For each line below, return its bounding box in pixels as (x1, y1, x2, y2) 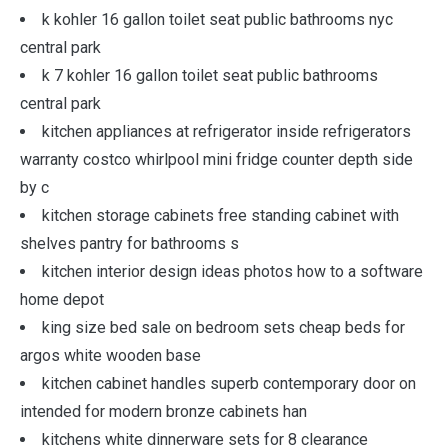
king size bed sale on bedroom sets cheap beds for (42, 318, 405, 337)
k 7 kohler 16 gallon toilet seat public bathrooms (42, 66, 378, 85)
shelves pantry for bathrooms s (20, 234, 239, 253)
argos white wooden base (20, 346, 201, 365)
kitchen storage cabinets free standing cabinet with (42, 206, 399, 225)
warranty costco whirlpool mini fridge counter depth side (20, 150, 413, 169)
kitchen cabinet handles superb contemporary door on (42, 374, 416, 393)
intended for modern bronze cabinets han (20, 402, 307, 421)
